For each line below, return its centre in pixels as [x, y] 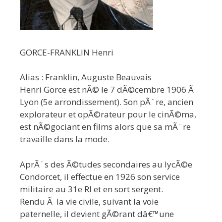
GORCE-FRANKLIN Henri [67, 52]
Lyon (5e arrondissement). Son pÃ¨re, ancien [107, 102]
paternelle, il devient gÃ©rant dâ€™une [97, 214]
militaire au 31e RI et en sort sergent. [91, 189]
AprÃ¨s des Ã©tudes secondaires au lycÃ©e [106, 164]
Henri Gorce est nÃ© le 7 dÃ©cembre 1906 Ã [108, 90]
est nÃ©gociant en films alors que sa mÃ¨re [105, 127]
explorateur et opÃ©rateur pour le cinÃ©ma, [108, 114]
